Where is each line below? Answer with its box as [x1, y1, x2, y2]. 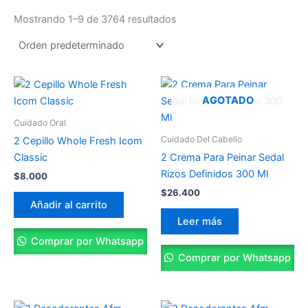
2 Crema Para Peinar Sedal [161, 151, 284, 164]
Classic [14, 151, 47, 164]
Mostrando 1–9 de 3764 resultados [14, 12, 177, 25]
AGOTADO [201, 94, 254, 107]
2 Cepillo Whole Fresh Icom [14, 134, 142, 147]
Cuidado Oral [14, 117, 66, 128]
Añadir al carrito [30, 198, 107, 211]
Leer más [177, 214, 222, 228]
